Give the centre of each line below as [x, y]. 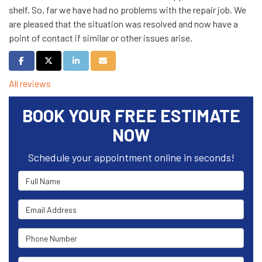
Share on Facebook [50, 60]
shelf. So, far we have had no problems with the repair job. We [127, 10]
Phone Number [49, 234]
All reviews [30, 83]
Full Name [39, 177]
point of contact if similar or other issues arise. [101, 38]
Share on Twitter [73, 60]
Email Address [49, 206]
